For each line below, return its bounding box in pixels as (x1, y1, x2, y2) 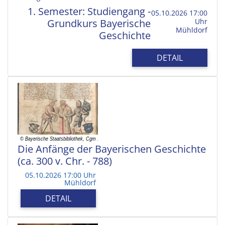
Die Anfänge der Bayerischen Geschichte (18, 142, 206, 156)
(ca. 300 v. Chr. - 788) (18, 154, 112, 168)
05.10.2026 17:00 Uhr (25, 170, 96, 180)
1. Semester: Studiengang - (27, 4, 151, 18)
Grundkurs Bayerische (47, 16, 151, 30)
